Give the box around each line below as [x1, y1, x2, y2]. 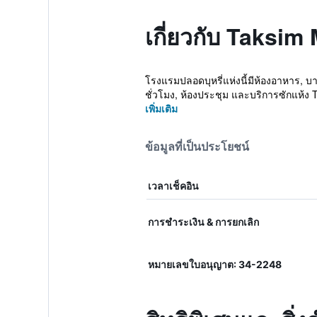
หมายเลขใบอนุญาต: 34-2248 [147, 258, 282, 270]
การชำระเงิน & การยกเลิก [147, 216, 259, 228]
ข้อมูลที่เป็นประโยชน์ [144, 139, 249, 154]
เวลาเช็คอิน [147, 180, 199, 192]
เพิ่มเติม [144, 101, 178, 115]
